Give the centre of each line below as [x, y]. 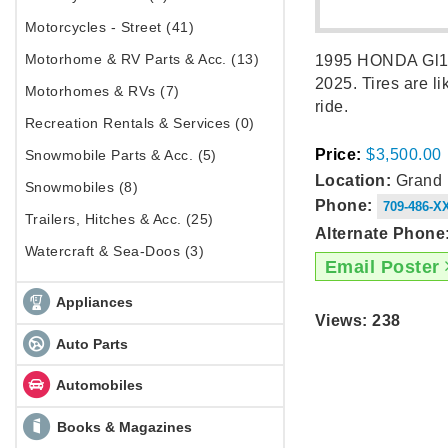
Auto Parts [90, 343]
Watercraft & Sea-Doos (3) [114, 250]
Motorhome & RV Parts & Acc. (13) [142, 58]
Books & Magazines [122, 426]
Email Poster [385, 266]
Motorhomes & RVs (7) [102, 90]
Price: [338, 155]
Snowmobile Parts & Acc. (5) [121, 154]
